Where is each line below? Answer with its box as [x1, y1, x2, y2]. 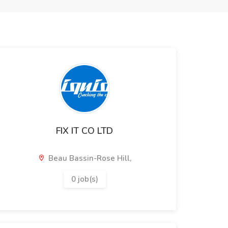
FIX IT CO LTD [56, 125, 113, 137]
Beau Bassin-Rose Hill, [46, 153, 131, 163]
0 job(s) [71, 174, 98, 184]
